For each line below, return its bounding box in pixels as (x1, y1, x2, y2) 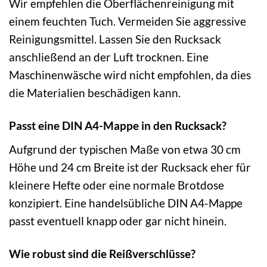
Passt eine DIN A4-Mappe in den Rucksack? (9, 119, 226, 133)
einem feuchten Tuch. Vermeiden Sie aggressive (9, 14, 246, 29)
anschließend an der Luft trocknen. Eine (9, 50, 209, 64)
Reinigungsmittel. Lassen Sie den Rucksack (9, 32, 221, 46)
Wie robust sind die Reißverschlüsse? (9, 246, 195, 260)
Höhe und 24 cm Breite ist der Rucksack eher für (9, 160, 251, 174)
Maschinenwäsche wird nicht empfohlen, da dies (9, 68, 251, 82)
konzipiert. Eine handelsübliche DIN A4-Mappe (9, 195, 243, 210)
